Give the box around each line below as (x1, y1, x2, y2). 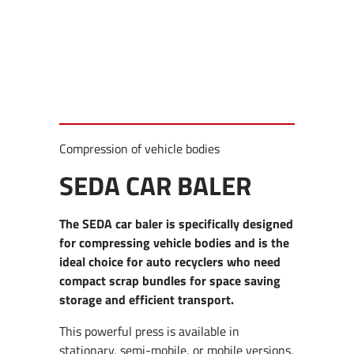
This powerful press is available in (59, 322, 240, 341)
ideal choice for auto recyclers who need (59, 252, 281, 272)
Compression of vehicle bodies (59, 138, 220, 158)
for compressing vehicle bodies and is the (59, 233, 290, 253)
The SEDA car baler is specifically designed (59, 214, 294, 234)
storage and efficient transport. (59, 290, 235, 310)
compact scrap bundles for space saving (59, 271, 281, 291)
